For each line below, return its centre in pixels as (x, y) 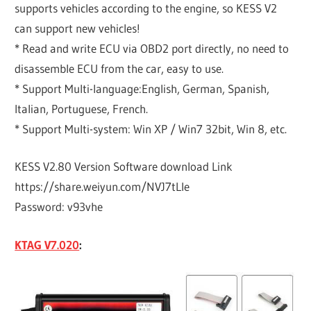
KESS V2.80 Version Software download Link (124, 167)
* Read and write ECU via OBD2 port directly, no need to (152, 48)
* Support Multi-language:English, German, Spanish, (142, 88)
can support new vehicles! (78, 28)
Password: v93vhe (59, 207)
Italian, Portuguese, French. (82, 108)
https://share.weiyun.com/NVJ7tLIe (102, 187)
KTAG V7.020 (47, 244)
